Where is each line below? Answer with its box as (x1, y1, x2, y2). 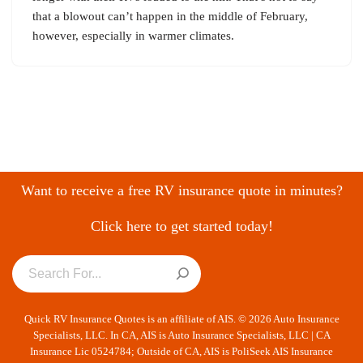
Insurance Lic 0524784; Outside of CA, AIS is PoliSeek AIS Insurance (30, 345, 333, 357)
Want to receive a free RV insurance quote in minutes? (20, 181, 343, 199)
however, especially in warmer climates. (32, 29, 234, 43)
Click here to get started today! (90, 217, 273, 234)
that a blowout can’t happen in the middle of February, (32, 10, 308, 23)
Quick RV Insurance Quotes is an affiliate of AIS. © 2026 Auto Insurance (23, 313, 340, 325)
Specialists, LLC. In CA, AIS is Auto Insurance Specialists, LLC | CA (32, 329, 331, 341)
